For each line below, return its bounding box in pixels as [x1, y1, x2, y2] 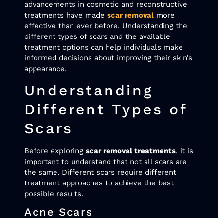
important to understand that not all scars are [24, 157, 187, 166]
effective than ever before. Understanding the [24, 21, 187, 30]
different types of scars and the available [24, 32, 170, 41]
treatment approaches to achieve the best [24, 178, 174, 187]
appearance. [24, 64, 67, 73]
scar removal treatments [86, 146, 176, 155]
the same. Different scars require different [24, 167, 176, 177]
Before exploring [24, 146, 86, 155]
